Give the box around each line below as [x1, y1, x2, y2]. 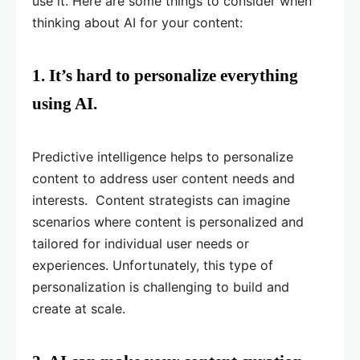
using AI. [32, 94, 97, 114]
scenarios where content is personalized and [32, 214, 304, 231]
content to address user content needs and [32, 170, 295, 187]
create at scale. [32, 301, 125, 317]
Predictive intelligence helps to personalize [32, 149, 293, 166]
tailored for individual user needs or [32, 235, 249, 252]
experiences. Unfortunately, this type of [32, 257, 273, 274]
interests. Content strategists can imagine [32, 192, 290, 209]
